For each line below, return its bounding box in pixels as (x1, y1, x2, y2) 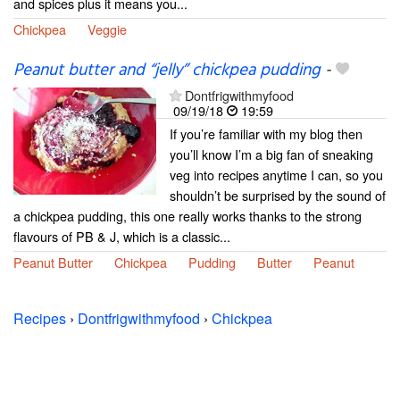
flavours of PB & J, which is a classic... (13, 226, 230, 246)
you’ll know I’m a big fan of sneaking (170, 144, 373, 163)
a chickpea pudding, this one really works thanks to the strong (13, 205, 362, 225)
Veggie (87, 19, 127, 38)
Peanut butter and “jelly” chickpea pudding (13, 56, 321, 84)
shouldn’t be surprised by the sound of (170, 185, 386, 204)
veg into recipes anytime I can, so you (170, 164, 383, 184)
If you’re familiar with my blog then (170, 123, 362, 143)
